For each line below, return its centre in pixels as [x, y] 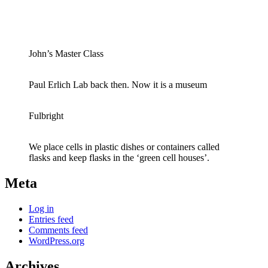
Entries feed [51, 219]
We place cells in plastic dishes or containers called [124, 147]
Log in [41, 208]
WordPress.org [57, 240]
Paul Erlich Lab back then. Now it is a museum [118, 85]
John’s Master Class [66, 54]
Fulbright [46, 116]
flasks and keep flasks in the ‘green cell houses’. [119, 158]
